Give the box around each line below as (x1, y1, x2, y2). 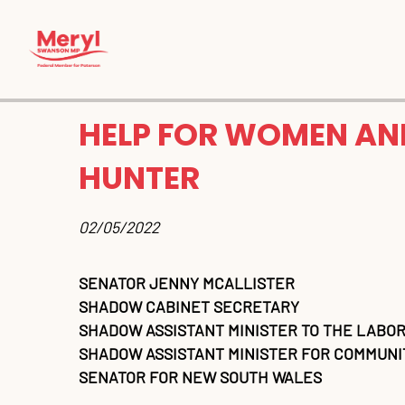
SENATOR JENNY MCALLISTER (79, 272, 295, 293)
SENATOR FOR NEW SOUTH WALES (79, 366, 322, 387)
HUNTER (79, 155, 200, 200)
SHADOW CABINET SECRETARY (79, 296, 299, 316)
